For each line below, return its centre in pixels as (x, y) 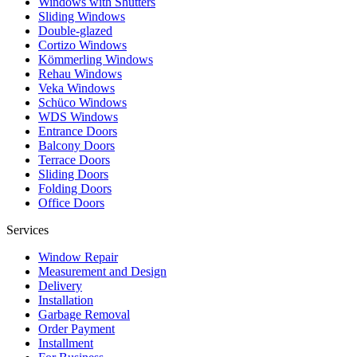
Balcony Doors (76, 145)
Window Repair (78, 257)
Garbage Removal (84, 314)
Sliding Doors (73, 174)
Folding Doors (75, 188)
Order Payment (76, 328)
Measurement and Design (102, 271)
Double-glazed (75, 30)
